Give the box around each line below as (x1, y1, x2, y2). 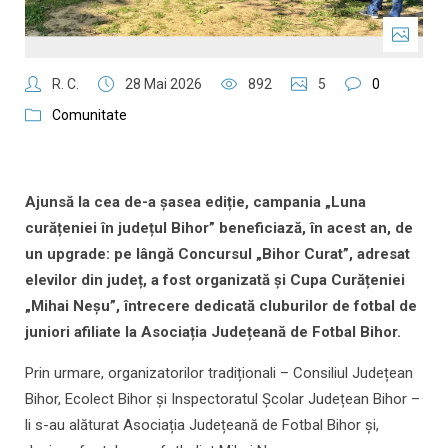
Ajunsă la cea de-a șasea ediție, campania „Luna (25, 193, 366, 212)
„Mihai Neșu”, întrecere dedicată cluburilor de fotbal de (25, 297, 417, 316)
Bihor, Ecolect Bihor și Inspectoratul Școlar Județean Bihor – (25, 390, 420, 409)
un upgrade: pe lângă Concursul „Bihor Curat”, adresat (25, 245, 410, 264)
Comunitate (52, 107, 127, 124)
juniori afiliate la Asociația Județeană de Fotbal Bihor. (25, 323, 401, 342)
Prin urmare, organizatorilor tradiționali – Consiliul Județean (25, 364, 413, 383)
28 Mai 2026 (125, 76, 202, 93)
